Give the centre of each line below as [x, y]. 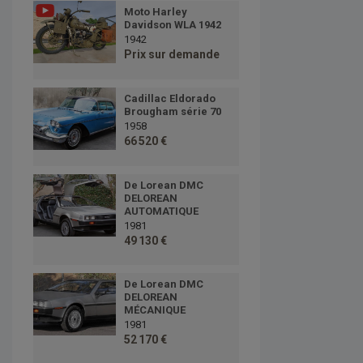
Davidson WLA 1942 [172, 25]
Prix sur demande [171, 55]
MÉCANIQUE [154, 310]
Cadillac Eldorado [169, 99]
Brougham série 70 [172, 112]
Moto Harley [155, 12]
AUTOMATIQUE [161, 211]
